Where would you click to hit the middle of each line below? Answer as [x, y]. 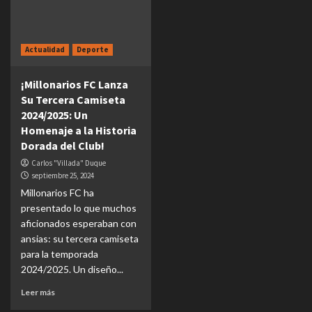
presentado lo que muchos [79, 208]
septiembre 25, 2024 [63, 175]
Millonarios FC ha [57, 192]
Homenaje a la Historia [79, 130]
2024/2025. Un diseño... [72, 269]
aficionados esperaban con [79, 223]
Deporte [93, 49]
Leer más [38, 292]
